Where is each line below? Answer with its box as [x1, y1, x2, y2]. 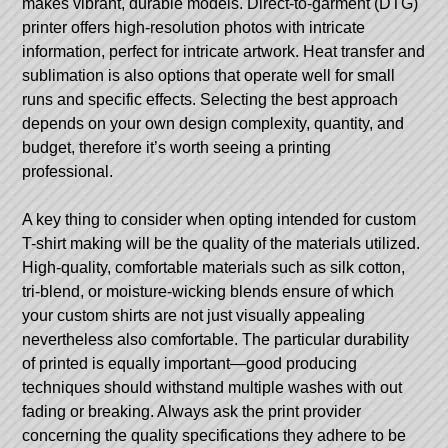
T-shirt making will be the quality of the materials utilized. [22, 234, 421, 252]
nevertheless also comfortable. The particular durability [22, 330, 410, 348]
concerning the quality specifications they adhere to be [22, 426, 407, 444]
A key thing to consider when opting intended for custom [22, 210, 417, 228]
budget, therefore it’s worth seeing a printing [22, 138, 332, 156]
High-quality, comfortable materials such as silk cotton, [22, 258, 406, 276]
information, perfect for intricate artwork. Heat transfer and [22, 42, 426, 60]
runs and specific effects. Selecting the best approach [22, 90, 399, 108]
